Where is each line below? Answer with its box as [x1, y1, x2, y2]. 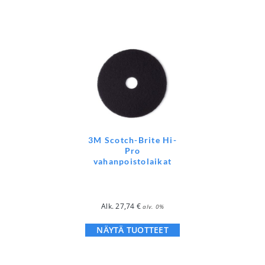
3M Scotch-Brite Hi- [88, 134, 177, 145]
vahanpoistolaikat [93, 156, 172, 166]
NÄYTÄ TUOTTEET [96, 224, 169, 235]
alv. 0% [143, 202, 164, 211]
